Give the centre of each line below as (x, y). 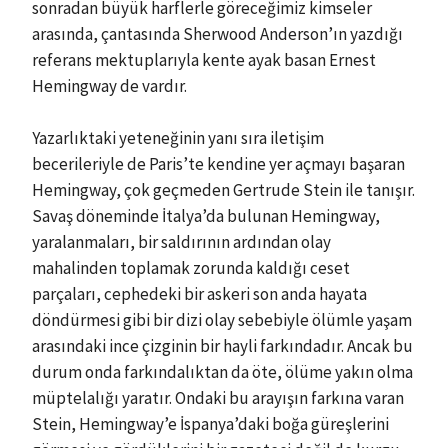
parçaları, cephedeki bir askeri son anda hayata (199, 293)
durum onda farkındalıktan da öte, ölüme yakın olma (222, 371)
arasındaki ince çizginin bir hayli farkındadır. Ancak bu (222, 345)
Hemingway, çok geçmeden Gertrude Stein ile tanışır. (223, 189)
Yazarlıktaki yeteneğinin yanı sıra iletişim (178, 137)
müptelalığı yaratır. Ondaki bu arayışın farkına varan (218, 397)
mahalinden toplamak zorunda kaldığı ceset (191, 267)
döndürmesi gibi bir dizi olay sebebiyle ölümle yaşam (222, 319)
